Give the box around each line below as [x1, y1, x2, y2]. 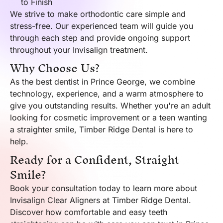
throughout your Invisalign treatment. [10, 44, 148, 55]
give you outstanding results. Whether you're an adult [10, 100, 211, 111]
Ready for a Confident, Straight [10, 146, 179, 173]
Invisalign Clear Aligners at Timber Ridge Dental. [10, 195, 191, 205]
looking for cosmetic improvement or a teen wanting [10, 112, 207, 122]
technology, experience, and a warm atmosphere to [10, 88, 204, 99]
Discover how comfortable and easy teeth [10, 207, 167, 217]
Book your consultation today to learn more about [10, 183, 197, 193]
